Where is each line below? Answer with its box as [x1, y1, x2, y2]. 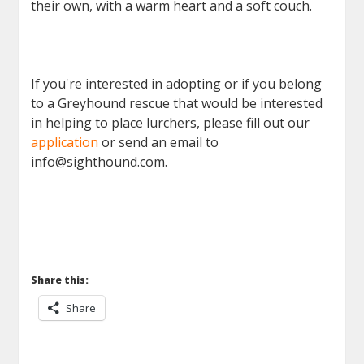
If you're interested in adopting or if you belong [31, 74, 323, 93]
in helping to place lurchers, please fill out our [31, 113, 310, 132]
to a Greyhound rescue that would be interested [31, 93, 323, 112]
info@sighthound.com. [31, 152, 168, 171]
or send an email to [98, 132, 219, 151]
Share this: [31, 272, 89, 287]
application [31, 132, 99, 151]
